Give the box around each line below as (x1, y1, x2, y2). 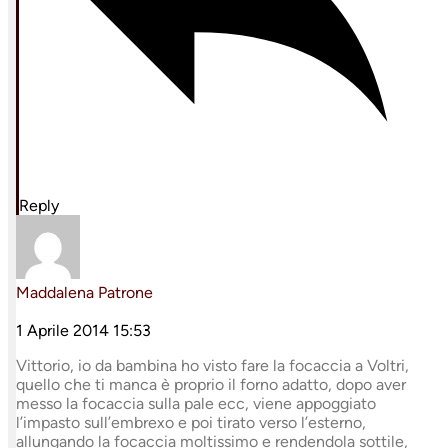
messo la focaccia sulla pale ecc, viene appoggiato (16, 394, 376, 414)
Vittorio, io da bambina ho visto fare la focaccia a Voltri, (16, 356, 409, 376)
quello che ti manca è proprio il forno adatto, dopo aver (16, 375, 406, 395)
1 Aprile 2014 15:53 (16, 321, 151, 341)
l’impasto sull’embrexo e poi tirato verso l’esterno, (16, 413, 366, 433)
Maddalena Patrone (16, 283, 153, 303)
